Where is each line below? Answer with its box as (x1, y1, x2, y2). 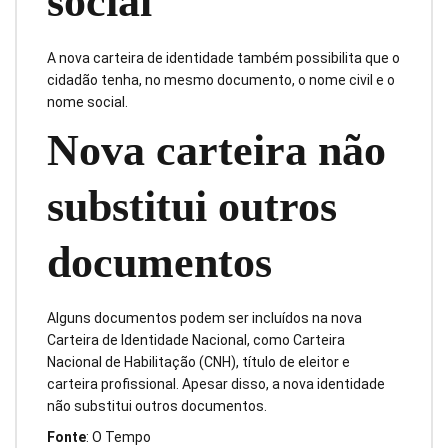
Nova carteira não (47, 125, 386, 174)
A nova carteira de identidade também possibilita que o (47, 49, 400, 66)
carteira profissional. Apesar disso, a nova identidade (47, 376, 385, 393)
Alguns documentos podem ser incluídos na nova (47, 310, 362, 327)
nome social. (47, 93, 128, 110)
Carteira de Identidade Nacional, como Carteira (47, 332, 345, 349)
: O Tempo (86, 428, 151, 445)
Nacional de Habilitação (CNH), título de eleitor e (47, 354, 350, 371)
